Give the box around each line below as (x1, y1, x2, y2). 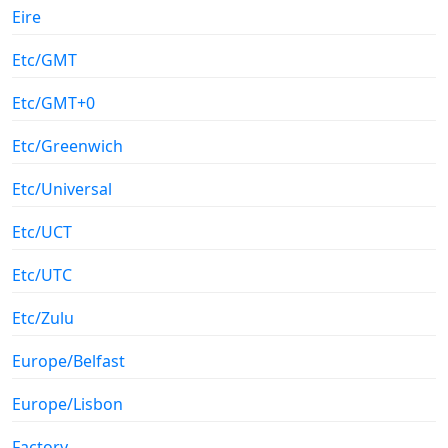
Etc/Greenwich (12, 134, 123, 157)
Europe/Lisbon (12, 392, 123, 415)
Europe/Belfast (12, 349, 125, 372)
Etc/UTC (12, 263, 72, 286)
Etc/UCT (12, 220, 72, 243)
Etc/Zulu (12, 306, 74, 329)
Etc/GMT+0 (12, 91, 95, 114)
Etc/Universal (12, 177, 112, 200)
